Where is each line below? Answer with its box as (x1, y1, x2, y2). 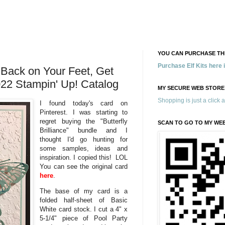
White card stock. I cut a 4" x (40, 205, 128, 213)
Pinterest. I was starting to (40, 108, 128, 116)
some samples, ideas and (40, 144, 128, 152)
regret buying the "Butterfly (40, 117, 128, 125)
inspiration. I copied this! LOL (40, 153, 128, 161)
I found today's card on (40, 99, 128, 107)
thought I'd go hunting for (40, 135, 128, 143)
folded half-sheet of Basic (40, 196, 128, 204)
